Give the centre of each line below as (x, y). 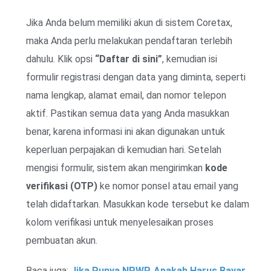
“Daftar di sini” (129, 59)
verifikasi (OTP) (62, 186)
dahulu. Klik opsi (60, 59)
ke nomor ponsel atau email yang (168, 186)
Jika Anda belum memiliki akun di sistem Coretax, (129, 22)
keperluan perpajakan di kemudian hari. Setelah (124, 149)
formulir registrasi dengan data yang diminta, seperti (136, 77)
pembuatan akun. (62, 240)
